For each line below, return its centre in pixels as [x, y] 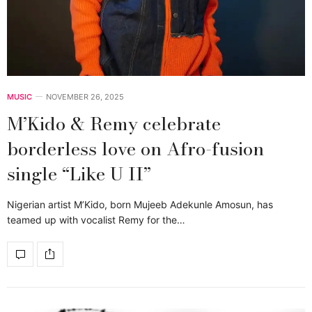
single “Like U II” [79, 173]
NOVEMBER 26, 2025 [85, 96]
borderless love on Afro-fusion [135, 148]
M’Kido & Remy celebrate [114, 123]
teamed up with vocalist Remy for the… [96, 219]
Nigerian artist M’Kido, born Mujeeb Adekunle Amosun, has [140, 204]
